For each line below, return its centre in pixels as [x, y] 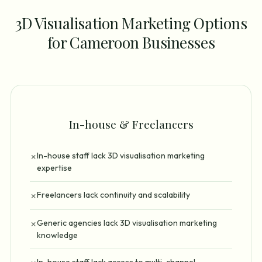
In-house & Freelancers [131, 124]
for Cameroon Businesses [131, 43]
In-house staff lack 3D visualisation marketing [121, 156]
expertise [54, 168]
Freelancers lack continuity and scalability [113, 195]
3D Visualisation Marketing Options [131, 23]
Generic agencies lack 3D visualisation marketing [127, 223]
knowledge [57, 235]
